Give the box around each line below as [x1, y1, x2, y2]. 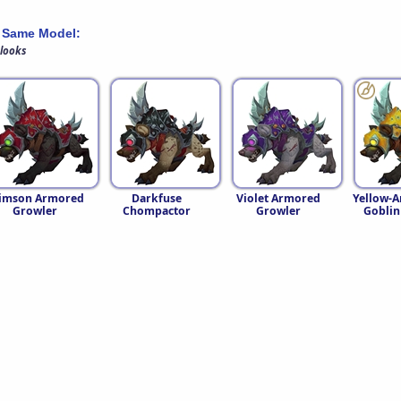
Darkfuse [132, 191, 182, 207]
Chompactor [123, 203, 191, 219]
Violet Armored [236, 191, 320, 207]
